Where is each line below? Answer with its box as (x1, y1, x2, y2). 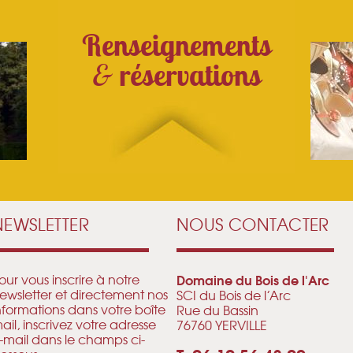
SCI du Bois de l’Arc (176, 284, 291, 304)
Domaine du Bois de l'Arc (176, 269, 329, 289)
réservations (112, 55, 261, 94)
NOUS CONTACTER (176, 211, 329, 236)
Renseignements (82, 25, 271, 64)
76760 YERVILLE (176, 314, 267, 334)
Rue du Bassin (176, 299, 258, 319)
